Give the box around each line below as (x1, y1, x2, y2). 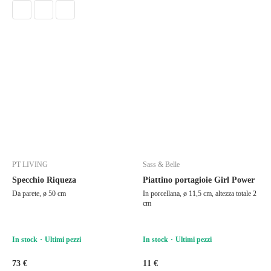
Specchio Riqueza (12, 175, 76, 184)
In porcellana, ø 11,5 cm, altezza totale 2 (143, 189, 256, 198)
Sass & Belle (143, 160, 180, 169)
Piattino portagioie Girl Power (143, 175, 255, 184)
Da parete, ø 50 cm (12, 189, 66, 198)
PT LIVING (12, 160, 48, 169)
